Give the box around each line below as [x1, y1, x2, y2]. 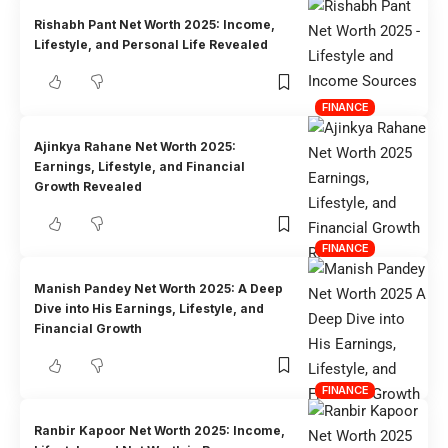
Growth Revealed [34, 179, 143, 195]
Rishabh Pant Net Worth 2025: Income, [34, 17, 276, 33]
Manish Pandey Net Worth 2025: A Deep [34, 280, 284, 296]
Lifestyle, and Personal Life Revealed [34, 37, 269, 53]
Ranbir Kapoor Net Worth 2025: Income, [34, 422, 286, 438]
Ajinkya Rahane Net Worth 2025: [34, 139, 237, 155]
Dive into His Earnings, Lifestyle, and [34, 300, 265, 316]
